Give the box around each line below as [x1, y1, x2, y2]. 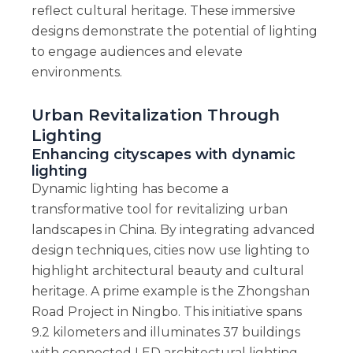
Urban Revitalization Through [31, 106, 280, 125]
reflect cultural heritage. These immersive [31, 3, 295, 19]
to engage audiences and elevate [31, 44, 243, 60]
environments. [31, 65, 122, 80]
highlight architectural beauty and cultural [31, 263, 304, 279]
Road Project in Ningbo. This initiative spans [31, 304, 302, 320]
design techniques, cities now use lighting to [31, 243, 310, 258]
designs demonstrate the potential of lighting [31, 24, 318, 39]
